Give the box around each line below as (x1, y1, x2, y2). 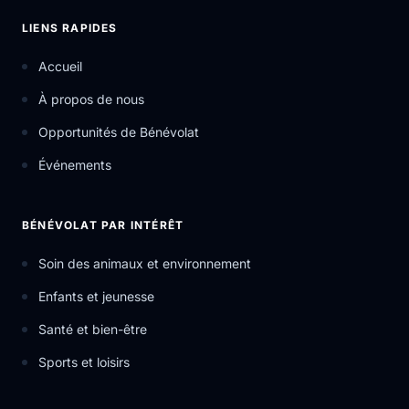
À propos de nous (38, 90, 144, 107)
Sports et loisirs (38, 353, 130, 370)
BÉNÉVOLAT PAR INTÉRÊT (22, 217, 184, 232)
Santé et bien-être (38, 320, 147, 337)
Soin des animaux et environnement (38, 255, 251, 271)
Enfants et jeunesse (38, 288, 154, 304)
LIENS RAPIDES (22, 20, 118, 35)
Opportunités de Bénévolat (38, 123, 199, 140)
